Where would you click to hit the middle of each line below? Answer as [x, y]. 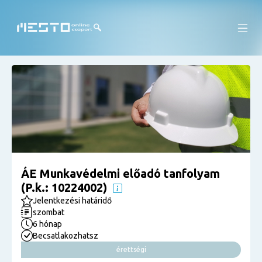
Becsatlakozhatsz [65, 236]
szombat [49, 212]
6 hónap [47, 224]
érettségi [131, 249]
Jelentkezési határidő [72, 201]
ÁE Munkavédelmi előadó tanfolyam [120, 173]
